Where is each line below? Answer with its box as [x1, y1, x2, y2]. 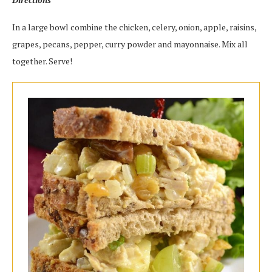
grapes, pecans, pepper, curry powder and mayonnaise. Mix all [12, 38, 248, 50]
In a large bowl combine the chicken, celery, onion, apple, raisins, [12, 21, 256, 33]
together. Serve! [12, 55, 72, 67]
